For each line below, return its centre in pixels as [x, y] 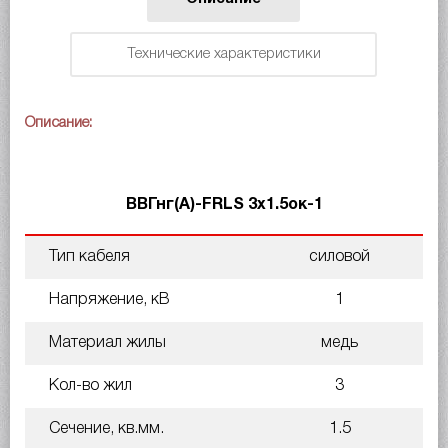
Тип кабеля [87, 256]
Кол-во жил [88, 385]
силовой [339, 256]
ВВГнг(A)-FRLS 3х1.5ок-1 [224, 204]
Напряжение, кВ [107, 299]
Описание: [58, 122]
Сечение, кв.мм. [104, 428]
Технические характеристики [223, 54]
